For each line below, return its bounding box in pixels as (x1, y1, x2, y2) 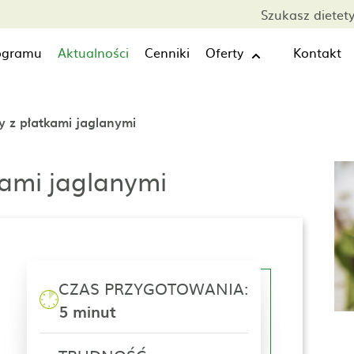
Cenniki (145, 43, 190, 62)
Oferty (205, 43, 243, 62)
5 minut (58, 299, 116, 323)
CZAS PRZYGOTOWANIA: (58, 276, 248, 299)
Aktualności (58, 43, 129, 62)
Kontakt (293, 43, 341, 62)
